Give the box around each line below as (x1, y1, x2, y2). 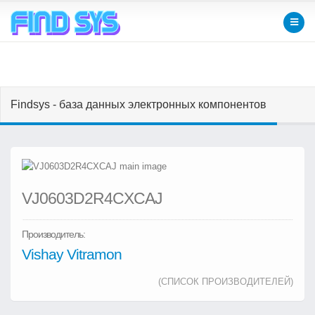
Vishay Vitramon (22, 245, 122, 262)
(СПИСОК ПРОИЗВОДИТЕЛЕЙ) (158, 276, 293, 287)
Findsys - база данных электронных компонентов (11, 98, 266, 110)
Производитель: (22, 228, 85, 240)
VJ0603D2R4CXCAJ (22, 188, 162, 207)
